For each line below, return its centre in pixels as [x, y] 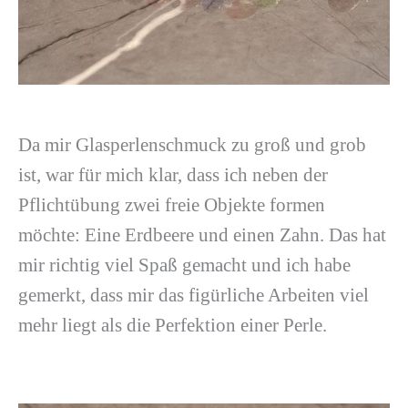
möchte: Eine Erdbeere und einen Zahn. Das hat [202, 235]
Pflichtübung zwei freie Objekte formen [172, 205]
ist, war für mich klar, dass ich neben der [173, 175]
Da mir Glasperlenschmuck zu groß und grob [192, 145]
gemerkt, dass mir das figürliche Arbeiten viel [194, 296]
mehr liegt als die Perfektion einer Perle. [173, 326]
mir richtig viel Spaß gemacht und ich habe [184, 265]
